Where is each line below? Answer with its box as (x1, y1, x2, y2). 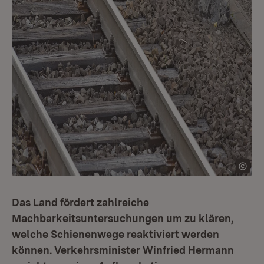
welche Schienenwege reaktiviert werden (12, 228, 219, 240)
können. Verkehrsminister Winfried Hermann (12, 244, 234, 256)
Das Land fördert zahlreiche (12, 196, 149, 209)
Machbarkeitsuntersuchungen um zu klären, (12, 212, 234, 225)
